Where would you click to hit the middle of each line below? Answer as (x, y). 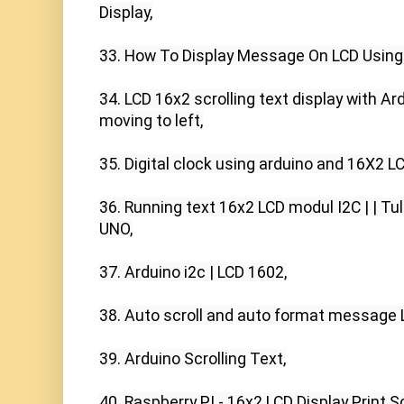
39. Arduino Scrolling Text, (193, 359)
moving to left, (151, 121)
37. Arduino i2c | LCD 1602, (193, 272)
